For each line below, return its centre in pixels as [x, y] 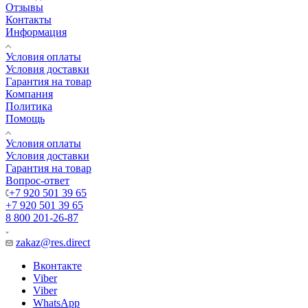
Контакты [29, 20]
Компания [29, 94]
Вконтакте [57, 266]
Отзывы [24, 8]
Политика [29, 107]
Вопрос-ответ [37, 181]
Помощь [25, 119]
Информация [36, 32]
